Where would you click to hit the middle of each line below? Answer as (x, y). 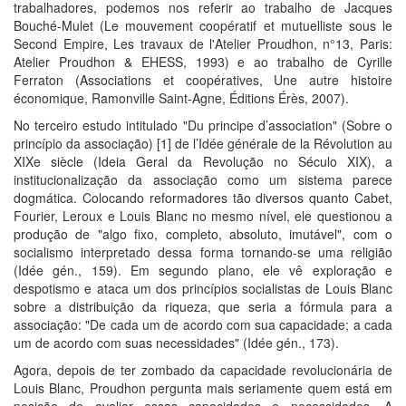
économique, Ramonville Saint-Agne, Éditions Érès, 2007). (181, 97)
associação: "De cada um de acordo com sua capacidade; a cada (203, 324)
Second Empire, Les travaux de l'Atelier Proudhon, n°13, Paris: (203, 43)
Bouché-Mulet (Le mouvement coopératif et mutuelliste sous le (203, 25)
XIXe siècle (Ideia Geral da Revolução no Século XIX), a (203, 161)
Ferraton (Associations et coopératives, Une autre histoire (203, 79)
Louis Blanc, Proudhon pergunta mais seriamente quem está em (203, 387)
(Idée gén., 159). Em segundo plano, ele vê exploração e (203, 270)
